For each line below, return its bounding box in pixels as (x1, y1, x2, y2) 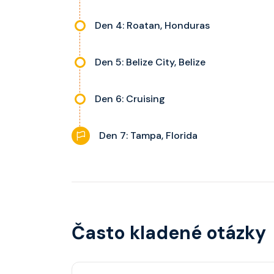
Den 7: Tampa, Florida (99, 129, 198, 142)
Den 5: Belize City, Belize (95, 56, 206, 68)
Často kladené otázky (72, 221, 266, 245)
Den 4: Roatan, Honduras (95, 19, 210, 32)
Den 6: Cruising (95, 92, 165, 105)
